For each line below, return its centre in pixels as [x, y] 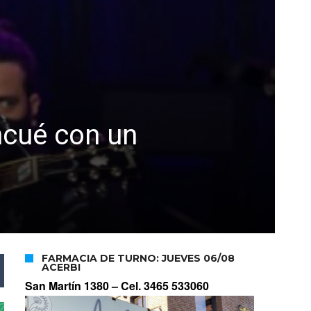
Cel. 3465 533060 [165, 286]
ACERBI [61, 268]
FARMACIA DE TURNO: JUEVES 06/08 [138, 259]
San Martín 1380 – [73, 286]
